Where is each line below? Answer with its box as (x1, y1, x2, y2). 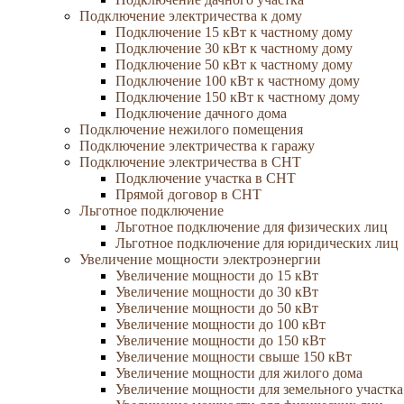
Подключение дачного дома (115, 106, 287, 121)
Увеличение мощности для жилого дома (115, 365, 363, 381)
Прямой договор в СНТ (115, 187, 262, 202)
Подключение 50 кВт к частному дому (115, 57, 353, 72)
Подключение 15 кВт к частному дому (115, 24, 353, 40)
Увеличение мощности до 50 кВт (115, 300, 318, 316)
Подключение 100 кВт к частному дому (115, 73, 360, 88)
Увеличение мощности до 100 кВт (115, 317, 326, 332)
